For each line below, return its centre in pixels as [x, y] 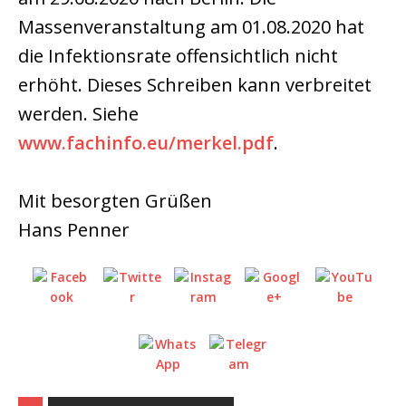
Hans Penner [74, 230]
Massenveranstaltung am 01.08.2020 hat [191, 27]
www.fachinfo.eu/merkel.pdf [146, 143]
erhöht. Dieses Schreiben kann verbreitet [195, 85]
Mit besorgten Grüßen [115, 201]
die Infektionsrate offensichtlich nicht [178, 56]
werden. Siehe [78, 114]
